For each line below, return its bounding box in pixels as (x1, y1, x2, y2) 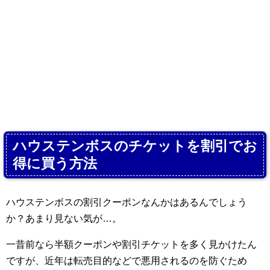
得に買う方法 (13, 155, 97, 171)
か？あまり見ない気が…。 (6, 213, 122, 224)
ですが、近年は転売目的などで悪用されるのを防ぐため (6, 256, 247, 266)
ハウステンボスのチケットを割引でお (13, 138, 257, 154)
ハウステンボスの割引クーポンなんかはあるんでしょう (6, 197, 247, 207)
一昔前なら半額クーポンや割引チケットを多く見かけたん (6, 239, 257, 250)
